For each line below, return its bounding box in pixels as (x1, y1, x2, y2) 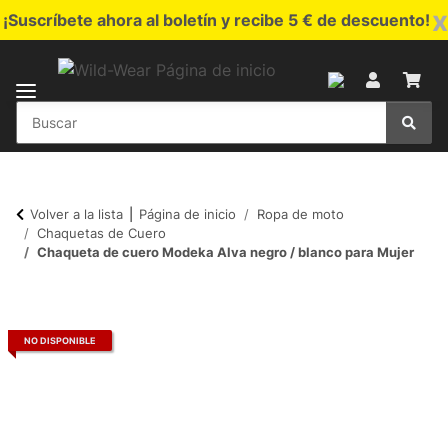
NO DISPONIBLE (24, 335, 96, 347)
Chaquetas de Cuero (37, 224, 166, 241)
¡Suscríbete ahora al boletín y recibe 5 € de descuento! (2, 10, 430, 30)
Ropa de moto (257, 205, 344, 222)
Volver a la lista (30, 205, 123, 222)
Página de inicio (139, 205, 236, 222)
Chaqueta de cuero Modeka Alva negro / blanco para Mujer (37, 243, 414, 260)
